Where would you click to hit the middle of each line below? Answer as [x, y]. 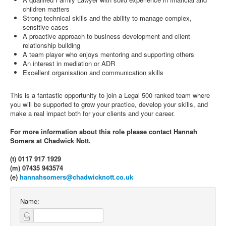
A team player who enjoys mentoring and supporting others [108, 54]
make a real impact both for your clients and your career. [93, 113]
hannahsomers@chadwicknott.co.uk [76, 177]
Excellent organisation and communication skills [93, 72]
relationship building [51, 45]
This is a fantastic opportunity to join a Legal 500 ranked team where [110, 95]
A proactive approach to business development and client [106, 36]
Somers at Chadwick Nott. [50, 140]
